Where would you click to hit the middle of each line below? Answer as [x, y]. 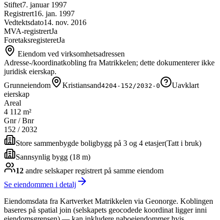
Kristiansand [82, 85]
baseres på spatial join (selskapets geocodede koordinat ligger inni [105, 210]
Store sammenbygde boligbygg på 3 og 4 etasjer [90, 143]
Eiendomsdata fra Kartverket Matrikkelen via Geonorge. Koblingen [109, 201]
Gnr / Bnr [19, 121]
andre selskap [45, 171]
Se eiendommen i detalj [40, 185]
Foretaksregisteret [31, 40]
